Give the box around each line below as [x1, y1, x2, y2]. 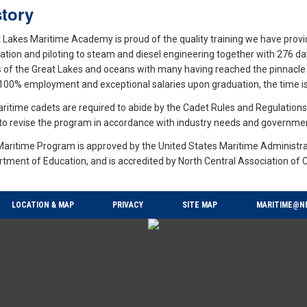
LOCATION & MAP [11, 199, 74, 210]
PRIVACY [112, 199, 144, 210]
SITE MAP [182, 199, 218, 210]
